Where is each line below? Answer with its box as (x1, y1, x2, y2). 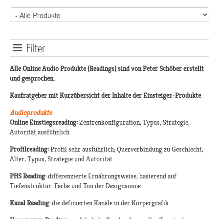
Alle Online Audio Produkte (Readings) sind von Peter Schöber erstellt (10, 65, 204, 73)
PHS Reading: (10, 172, 46, 180)
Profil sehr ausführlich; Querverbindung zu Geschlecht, (49, 145, 203, 153)
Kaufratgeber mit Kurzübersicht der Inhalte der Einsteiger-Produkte (10, 91, 201, 100)
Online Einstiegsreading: (10, 118, 78, 127)
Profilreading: (10, 145, 49, 153)
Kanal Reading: (10, 199, 50, 207)
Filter (26, 41, 45, 55)
